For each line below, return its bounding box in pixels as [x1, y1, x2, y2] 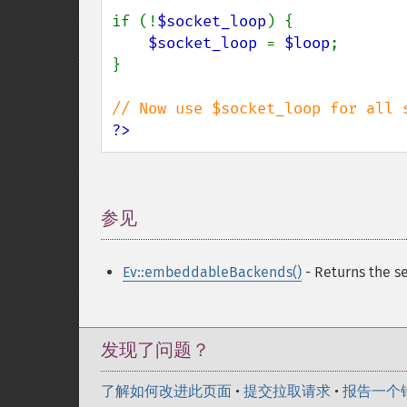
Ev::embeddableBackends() [123, 263, 302, 281]
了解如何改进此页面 [101, 382, 232, 400]
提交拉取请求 [243, 382, 331, 400]
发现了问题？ [101, 339, 210, 361]
